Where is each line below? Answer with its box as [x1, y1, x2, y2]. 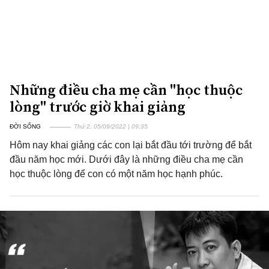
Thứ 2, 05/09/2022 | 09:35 [74, 123, 148, 130]
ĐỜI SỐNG [10, 123, 41, 130]
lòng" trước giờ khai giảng [10, 97, 186, 116]
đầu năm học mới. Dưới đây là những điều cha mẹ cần [10, 154, 243, 165]
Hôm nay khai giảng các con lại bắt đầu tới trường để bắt [10, 140, 252, 150]
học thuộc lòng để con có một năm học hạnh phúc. [10, 169, 223, 179]
